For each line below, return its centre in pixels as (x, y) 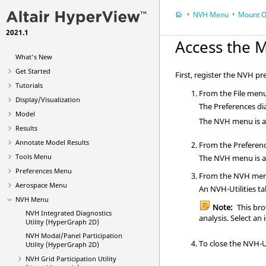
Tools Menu (34, 156)
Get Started (33, 71)
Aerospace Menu (41, 185)
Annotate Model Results (52, 142)
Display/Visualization (48, 99)
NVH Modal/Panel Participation (74, 235)
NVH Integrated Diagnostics (68, 213)
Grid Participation (68, 259)
